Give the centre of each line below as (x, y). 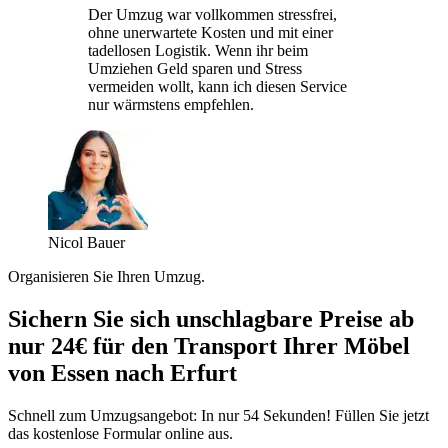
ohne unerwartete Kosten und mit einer (210, 32)
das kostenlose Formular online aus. (120, 433)
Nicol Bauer (86, 242)
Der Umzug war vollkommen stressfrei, (212, 14)
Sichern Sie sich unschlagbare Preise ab (211, 318)
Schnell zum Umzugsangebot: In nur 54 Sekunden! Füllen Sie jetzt (218, 415)
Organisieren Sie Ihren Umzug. (106, 276)
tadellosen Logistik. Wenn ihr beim (198, 50)
